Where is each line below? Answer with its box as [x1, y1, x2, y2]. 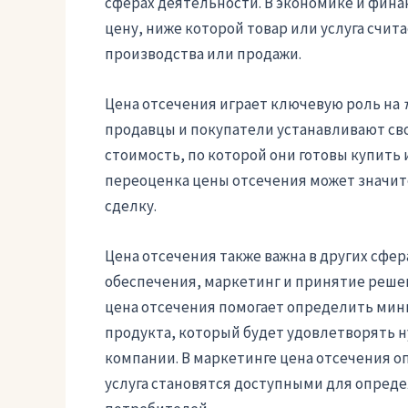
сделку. [104, 195, 157, 216]
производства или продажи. [104, 43, 301, 64]
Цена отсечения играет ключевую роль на [104, 93, 403, 114]
